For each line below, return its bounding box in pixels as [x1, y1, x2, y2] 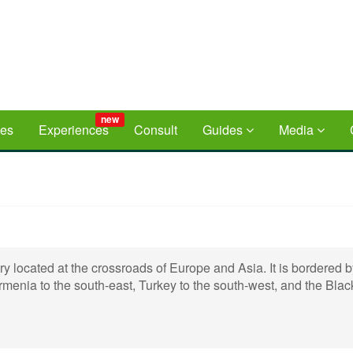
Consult [134, 121, 177, 139]
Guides [203, 121, 246, 139]
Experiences [39, 121, 109, 139]
